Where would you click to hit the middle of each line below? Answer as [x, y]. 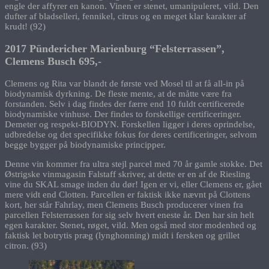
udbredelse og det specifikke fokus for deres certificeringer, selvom [131, 134]
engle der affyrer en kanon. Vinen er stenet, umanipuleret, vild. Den [132, 6]
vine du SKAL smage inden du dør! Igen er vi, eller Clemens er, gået [133, 184]
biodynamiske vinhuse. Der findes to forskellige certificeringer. [123, 114]
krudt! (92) [25, 27]
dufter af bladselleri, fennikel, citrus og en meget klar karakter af [125, 17]
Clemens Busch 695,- [53, 61]
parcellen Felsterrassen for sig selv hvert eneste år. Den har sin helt [129, 215]
